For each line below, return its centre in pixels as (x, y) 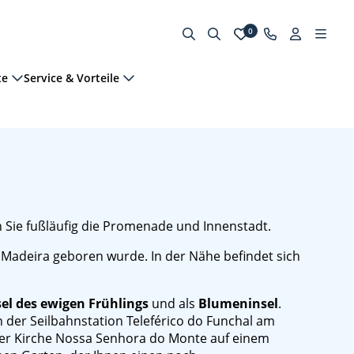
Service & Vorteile (72, 77)
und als (173, 303)
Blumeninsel (238, 303)
